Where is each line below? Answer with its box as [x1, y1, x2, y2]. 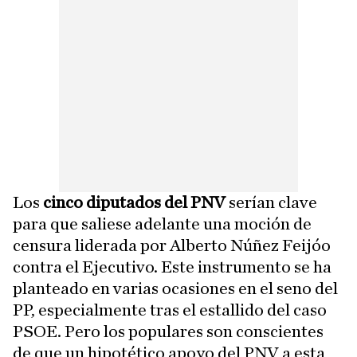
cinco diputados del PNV [43, 194, 226, 211]
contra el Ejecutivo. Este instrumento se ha [13, 258, 331, 276]
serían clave [226, 194, 317, 211]
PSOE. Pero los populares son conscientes [13, 323, 324, 340]
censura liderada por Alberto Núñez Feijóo [13, 237, 331, 254]
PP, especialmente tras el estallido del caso [13, 301, 327, 319]
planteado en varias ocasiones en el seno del [13, 280, 338, 297]
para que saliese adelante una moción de [13, 215, 312, 233]
